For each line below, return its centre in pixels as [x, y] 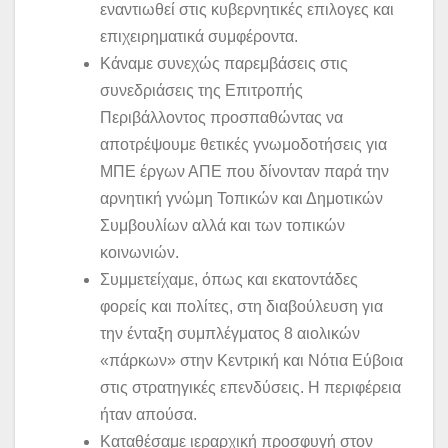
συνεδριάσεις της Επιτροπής [201, 91]
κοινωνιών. [141, 253]
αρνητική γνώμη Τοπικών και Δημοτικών [241, 199]
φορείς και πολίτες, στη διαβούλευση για [241, 307]
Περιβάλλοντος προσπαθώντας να [221, 118]
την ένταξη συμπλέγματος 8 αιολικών [230, 334]
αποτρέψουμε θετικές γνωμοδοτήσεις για [243, 145]
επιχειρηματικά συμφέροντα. [199, 37]
